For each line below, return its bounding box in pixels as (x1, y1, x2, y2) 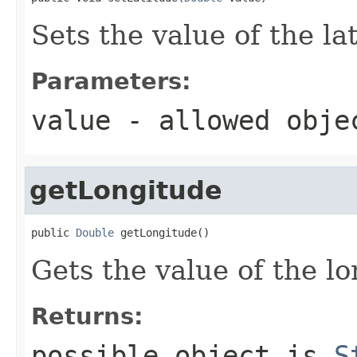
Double (76, 226, 114, 239)
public (31, 226, 76, 239)
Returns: (31, 302, 143, 330)
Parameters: (31, 67, 191, 95)
